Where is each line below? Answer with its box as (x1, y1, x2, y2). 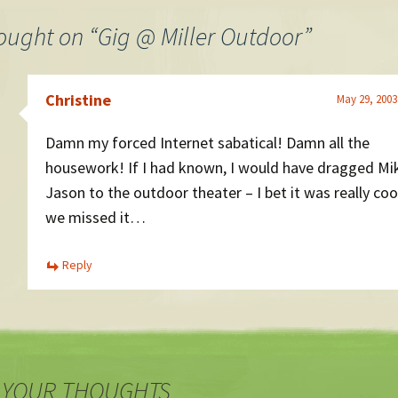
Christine (45, 90, 111, 110)
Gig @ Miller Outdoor (98, 20, 303, 52)
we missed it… (45, 207, 146, 227)
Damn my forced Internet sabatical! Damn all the (45, 132, 370, 153)
